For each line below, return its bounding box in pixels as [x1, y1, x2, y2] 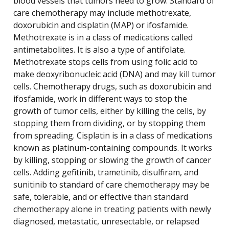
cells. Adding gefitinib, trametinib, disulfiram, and [13, 167, 198, 178]
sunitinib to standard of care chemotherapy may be [13, 179, 210, 191]
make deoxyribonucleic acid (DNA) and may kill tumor [13, 68, 216, 80]
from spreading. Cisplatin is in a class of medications [13, 130, 213, 142]
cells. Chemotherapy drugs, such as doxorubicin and [13, 81, 212, 93]
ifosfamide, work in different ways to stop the [13, 93, 187, 105]
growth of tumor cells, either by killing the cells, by [13, 105, 206, 117]
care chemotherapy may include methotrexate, [13, 7, 191, 19]
